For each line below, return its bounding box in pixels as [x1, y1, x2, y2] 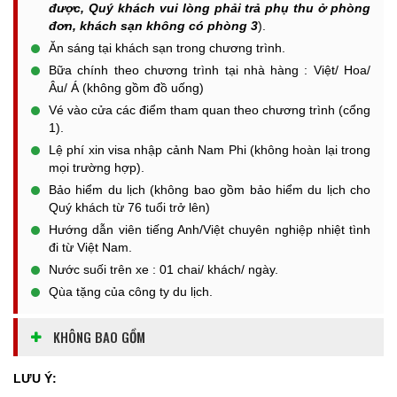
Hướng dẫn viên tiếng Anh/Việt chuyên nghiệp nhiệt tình [49, 222, 370, 237]
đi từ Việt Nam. [49, 240, 132, 254]
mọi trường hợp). [49, 160, 144, 175]
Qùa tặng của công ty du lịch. [49, 284, 213, 299]
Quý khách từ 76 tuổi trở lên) [49, 200, 210, 214]
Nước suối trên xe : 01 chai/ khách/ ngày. [49, 262, 278, 276]
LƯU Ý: [13, 371, 57, 385]
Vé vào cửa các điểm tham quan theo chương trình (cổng [49, 103, 370, 117]
